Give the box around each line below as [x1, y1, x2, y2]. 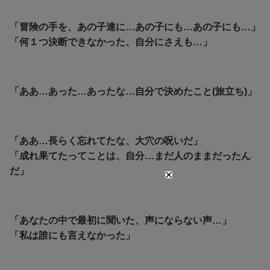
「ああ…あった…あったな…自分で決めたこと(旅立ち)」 [10, 86, 257, 96]
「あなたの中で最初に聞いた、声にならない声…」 [10, 215, 231, 225]
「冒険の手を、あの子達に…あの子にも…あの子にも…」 [10, 21, 260, 32]
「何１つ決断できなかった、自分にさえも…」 [10, 36, 212, 47]
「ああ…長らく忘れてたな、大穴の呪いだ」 [10, 135, 202, 146]
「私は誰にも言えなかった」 [10, 230, 135, 240]
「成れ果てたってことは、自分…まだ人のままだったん [10, 150, 251, 161]
